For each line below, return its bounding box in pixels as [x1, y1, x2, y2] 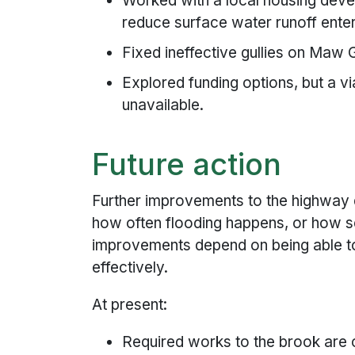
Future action [92, 146, 282, 183]
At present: [92, 295, 168, 314]
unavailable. [122, 95, 204, 114]
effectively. [92, 258, 169, 277]
